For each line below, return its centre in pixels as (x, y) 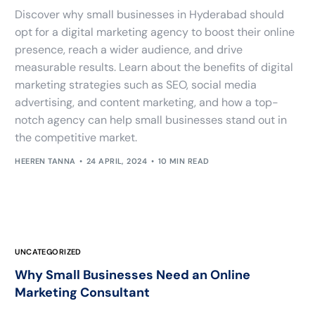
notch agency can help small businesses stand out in (151, 120)
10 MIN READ (184, 161)
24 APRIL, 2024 (117, 161)
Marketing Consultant (83, 293)
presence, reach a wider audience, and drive (129, 49)
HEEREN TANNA (45, 161)
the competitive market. (76, 137)
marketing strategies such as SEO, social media (136, 84)
